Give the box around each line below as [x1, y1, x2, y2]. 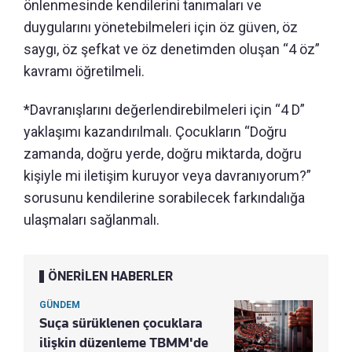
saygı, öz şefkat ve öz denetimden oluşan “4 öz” [24, 41, 320, 58]
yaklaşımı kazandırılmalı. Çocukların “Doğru [24, 123, 287, 141]
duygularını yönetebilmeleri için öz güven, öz [24, 19, 298, 36]
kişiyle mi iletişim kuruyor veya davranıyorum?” [24, 167, 311, 185]
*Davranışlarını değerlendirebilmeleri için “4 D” [24, 101, 305, 119]
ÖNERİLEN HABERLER [48, 269, 173, 284]
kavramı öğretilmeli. [24, 63, 145, 80]
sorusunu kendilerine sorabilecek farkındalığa [24, 189, 305, 207]
